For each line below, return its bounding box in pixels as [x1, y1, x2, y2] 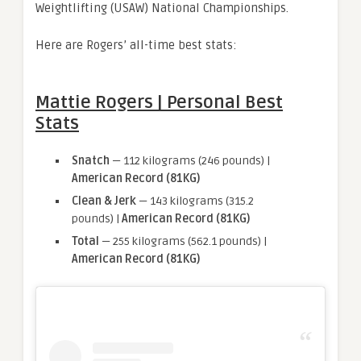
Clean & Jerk [72, 194, 136, 209]
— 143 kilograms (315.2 [136, 194, 254, 209]
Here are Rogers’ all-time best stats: [35, 38, 237, 53]
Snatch [72, 154, 110, 168]
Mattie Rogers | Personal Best [35, 92, 283, 114]
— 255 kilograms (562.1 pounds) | [99, 234, 267, 249]
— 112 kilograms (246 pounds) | [110, 154, 270, 168]
